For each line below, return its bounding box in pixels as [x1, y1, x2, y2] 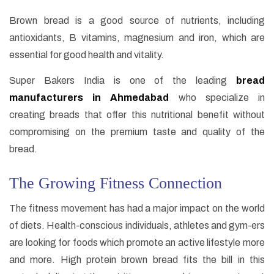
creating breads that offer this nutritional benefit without [9, 109, 265, 120]
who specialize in [169, 92, 265, 103]
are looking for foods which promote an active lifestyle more [9, 237, 265, 248]
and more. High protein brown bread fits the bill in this [9, 254, 265, 265]
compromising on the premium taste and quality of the [9, 127, 265, 138]
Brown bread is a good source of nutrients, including [9, 15, 265, 26]
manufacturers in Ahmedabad [9, 92, 169, 103]
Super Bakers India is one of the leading [9, 75, 236, 86]
